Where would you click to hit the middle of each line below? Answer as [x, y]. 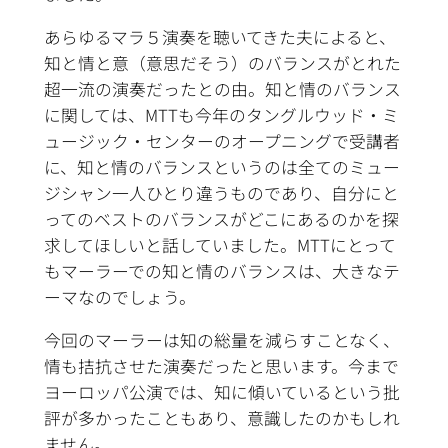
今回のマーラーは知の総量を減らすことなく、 [221, 339]
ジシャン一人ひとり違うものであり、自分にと [221, 193]
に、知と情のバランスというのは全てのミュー [221, 167]
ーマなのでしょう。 [119, 297]
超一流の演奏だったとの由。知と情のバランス [222, 89]
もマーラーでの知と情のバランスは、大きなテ [221, 271]
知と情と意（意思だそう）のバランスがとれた [222, 63]
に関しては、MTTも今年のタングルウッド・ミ [221, 115]
